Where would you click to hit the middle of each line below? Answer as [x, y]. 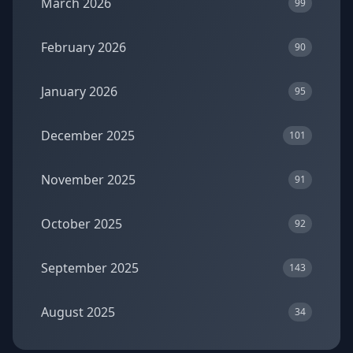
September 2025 [90, 268]
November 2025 [88, 180]
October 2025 [82, 224]
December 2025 [88, 136]
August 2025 [78, 312]
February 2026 [84, 47]
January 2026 [79, 91]
